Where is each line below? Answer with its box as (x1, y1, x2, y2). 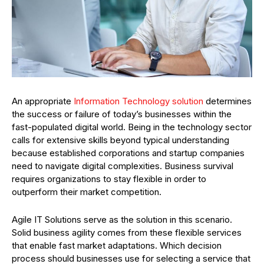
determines (203, 95, 252, 107)
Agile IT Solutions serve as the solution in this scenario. (12, 214, 232, 225)
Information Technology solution (74, 95, 203, 107)
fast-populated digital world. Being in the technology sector (12, 121, 252, 133)
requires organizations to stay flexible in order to (12, 173, 206, 184)
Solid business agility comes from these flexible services (12, 227, 242, 238)
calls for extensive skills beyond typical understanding (12, 134, 229, 146)
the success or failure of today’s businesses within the (12, 108, 232, 120)
